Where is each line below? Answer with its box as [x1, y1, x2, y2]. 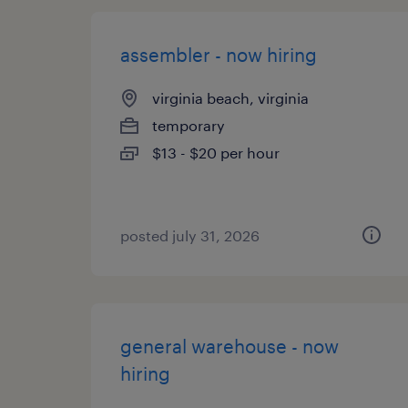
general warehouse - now [120, 335, 339, 357]
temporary [152, 117, 225, 134]
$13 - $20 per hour [152, 144, 280, 161]
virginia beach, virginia [152, 89, 309, 107]
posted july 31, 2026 [120, 227, 260, 244]
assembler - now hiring [120, 44, 317, 66]
